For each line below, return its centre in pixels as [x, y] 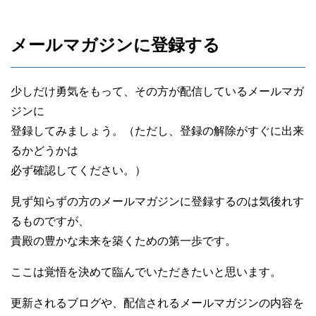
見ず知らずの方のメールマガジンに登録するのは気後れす [157, 201]
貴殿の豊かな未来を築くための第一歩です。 [123, 241]
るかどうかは [44, 150]
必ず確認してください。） [78, 170]
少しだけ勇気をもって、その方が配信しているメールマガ [157, 91]
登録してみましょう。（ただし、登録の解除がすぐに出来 [157, 130]
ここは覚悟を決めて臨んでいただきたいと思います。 [146, 272]
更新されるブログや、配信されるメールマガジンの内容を [157, 303]
